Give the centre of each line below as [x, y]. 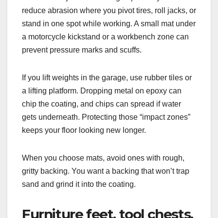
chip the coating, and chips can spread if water [101, 104]
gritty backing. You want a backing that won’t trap [106, 171]
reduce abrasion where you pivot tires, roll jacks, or [109, 11]
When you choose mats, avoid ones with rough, [103, 158]
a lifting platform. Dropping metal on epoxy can [102, 91]
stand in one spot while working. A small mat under [109, 24]
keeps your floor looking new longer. [84, 130]
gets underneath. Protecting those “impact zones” [106, 117]
